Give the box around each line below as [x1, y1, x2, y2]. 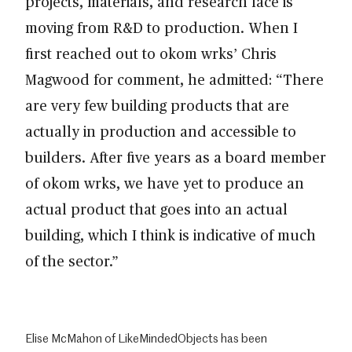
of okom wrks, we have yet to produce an [25, 172, 304, 192]
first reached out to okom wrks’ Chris [25, 42, 277, 63]
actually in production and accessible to [25, 120, 296, 141]
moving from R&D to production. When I [25, 16, 298, 37]
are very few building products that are [25, 94, 289, 115]
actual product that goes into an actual [25, 198, 288, 218]
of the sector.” [25, 250, 119, 270]
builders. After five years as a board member [25, 146, 326, 167]
